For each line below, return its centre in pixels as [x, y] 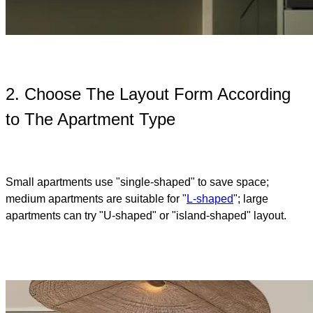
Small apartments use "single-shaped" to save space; [137, 182]
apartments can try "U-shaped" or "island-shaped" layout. [146, 216]
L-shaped [210, 199]
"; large [251, 199]
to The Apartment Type [90, 119]
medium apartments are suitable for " [96, 199]
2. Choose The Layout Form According [148, 94]
